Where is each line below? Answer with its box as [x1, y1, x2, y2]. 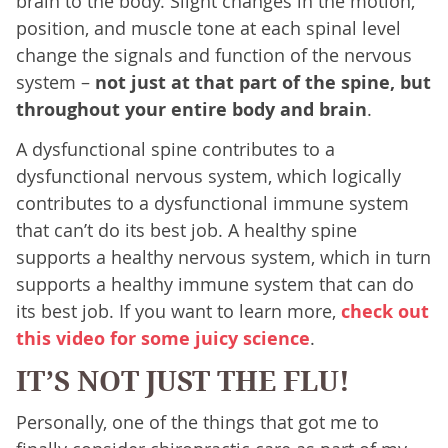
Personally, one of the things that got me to [15, 410, 379, 435]
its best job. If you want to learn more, [15, 299, 341, 324]
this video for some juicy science [15, 326, 310, 352]
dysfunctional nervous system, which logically [15, 164, 401, 189]
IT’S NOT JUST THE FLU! [15, 365, 350, 399]
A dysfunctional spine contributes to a [15, 137, 335, 162]
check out [340, 299, 429, 325]
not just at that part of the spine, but [94, 70, 431, 96]
